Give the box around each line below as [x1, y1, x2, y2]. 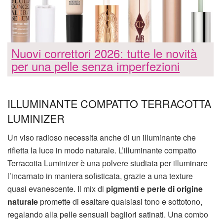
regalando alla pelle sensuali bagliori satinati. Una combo [7, 208, 208, 220]
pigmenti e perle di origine [106, 183, 203, 194]
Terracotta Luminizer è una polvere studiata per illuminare [7, 157, 208, 169]
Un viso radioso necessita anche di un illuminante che [7, 131, 196, 143]
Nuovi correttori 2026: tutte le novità [11, 44, 197, 62]
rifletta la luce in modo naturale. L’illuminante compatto [7, 144, 196, 156]
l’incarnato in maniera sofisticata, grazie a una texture [7, 170, 193, 182]
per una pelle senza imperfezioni [11, 57, 180, 74]
